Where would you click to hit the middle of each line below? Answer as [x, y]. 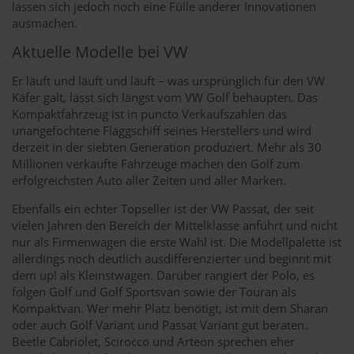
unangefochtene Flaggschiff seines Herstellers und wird [162, 130]
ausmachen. [45, 23]
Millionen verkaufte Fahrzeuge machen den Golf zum [156, 163]
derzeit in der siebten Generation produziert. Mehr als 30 [167, 147]
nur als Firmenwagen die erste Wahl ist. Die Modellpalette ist [177, 241]
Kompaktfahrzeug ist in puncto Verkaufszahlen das [149, 113]
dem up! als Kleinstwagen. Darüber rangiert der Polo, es [163, 275]
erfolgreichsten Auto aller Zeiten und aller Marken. [149, 180]
